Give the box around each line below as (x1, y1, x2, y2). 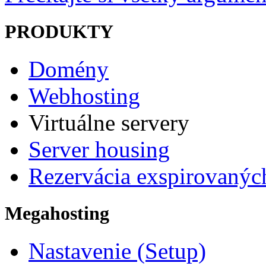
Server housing (28, 137, 170, 163)
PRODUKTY (5, 20, 113, 42)
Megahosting (5, 202, 109, 224)
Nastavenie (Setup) (28, 238, 206, 264)
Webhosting (28, 83, 140, 109)
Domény (28, 56, 109, 83)
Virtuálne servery (28, 110, 189, 136)
